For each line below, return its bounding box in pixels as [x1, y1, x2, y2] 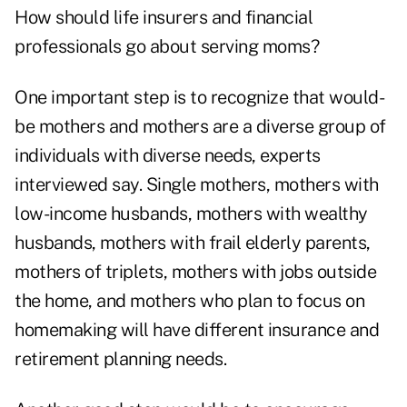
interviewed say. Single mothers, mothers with [15, 174, 379, 196]
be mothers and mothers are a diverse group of [15, 115, 386, 138]
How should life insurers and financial [15, 6, 313, 29]
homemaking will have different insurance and [15, 319, 379, 342]
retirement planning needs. [15, 348, 226, 371]
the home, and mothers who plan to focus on [15, 290, 364, 313]
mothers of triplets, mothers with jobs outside [15, 261, 376, 283]
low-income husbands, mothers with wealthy [15, 203, 368, 225]
